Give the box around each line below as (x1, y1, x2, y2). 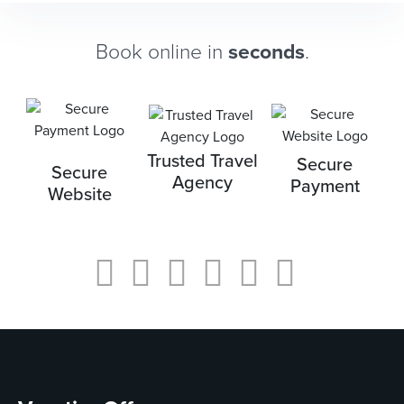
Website (47, 183, 112, 206)
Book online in (95, 39, 228, 65)
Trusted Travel (146, 150, 258, 172)
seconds (227, 39, 305, 65)
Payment (289, 176, 360, 198)
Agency (171, 171, 233, 194)
